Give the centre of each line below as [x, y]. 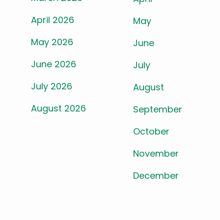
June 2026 [54, 64]
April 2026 [53, 20]
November [157, 154]
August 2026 [58, 108]
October [152, 132]
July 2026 [52, 86]
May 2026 [52, 42]
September [159, 110]
